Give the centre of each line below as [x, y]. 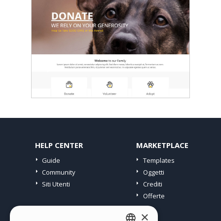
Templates [159, 160]
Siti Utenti [56, 184]
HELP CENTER [59, 145]
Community [59, 172]
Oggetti [153, 172]
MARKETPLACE [162, 145]
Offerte [154, 196]
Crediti [152, 184]
